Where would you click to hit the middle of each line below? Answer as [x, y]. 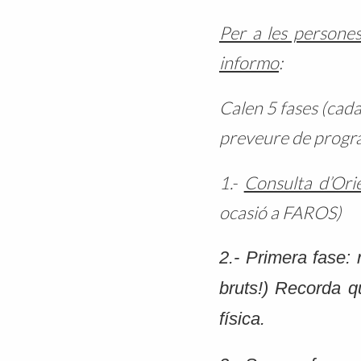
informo [249, 63]
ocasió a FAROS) [280, 212]
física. [242, 319]
